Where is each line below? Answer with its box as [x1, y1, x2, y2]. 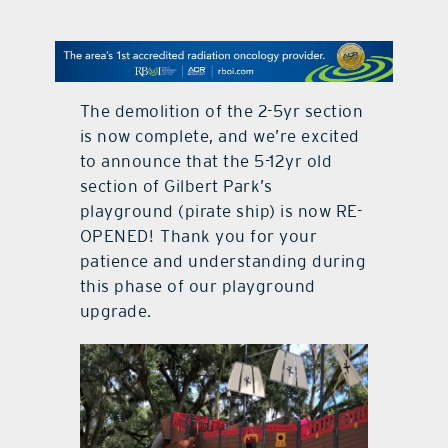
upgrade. [79, 300, 152, 321]
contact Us [183, 32, 265, 52]
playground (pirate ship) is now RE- [79, 200, 363, 221]
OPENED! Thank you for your [79, 225, 318, 246]
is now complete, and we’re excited [79, 125, 360, 146]
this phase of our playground [79, 275, 316, 296]
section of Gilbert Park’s [79, 175, 273, 196]
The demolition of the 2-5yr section [79, 100, 364, 121]
